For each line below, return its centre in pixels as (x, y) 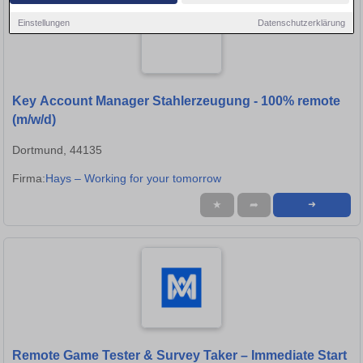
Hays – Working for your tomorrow (133, 179)
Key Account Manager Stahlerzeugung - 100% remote (176, 101)
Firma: (29, 179)
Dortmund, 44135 (57, 150)
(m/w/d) (34, 120)
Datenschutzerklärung (301, 22)
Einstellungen (44, 22)
